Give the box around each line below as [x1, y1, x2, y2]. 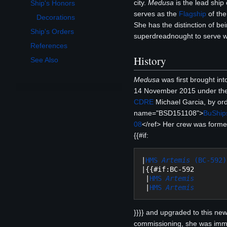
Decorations [36, 13, 75, 22]
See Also [30, 56, 58, 64]
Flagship [179, 9, 206, 18]
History [134, 54, 166, 68]
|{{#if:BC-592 [141, 165, 194, 173]
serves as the [134, 9, 179, 18]
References [30, 42, 67, 50]
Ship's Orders [30, 27, 74, 36]
